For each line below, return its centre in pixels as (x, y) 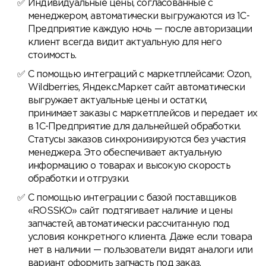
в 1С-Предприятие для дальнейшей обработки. (134, 127)
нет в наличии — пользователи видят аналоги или (140, 251)
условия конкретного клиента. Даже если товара (140, 237)
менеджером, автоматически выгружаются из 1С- (139, 17)
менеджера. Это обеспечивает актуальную (125, 153)
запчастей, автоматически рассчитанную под (129, 224)
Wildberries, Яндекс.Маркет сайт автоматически (136, 88)
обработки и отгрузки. (79, 179)
